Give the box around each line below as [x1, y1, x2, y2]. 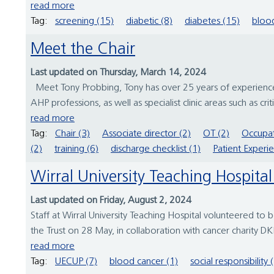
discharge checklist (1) [111, 144, 201, 155]
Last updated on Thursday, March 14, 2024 [31, 68, 206, 78]
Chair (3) [55, 129, 90, 139]
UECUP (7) [55, 257, 97, 267]
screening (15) [55, 17, 114, 27]
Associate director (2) [102, 129, 191, 139]
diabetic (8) [126, 17, 172, 27]
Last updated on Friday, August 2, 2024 [31, 196, 191, 206]
